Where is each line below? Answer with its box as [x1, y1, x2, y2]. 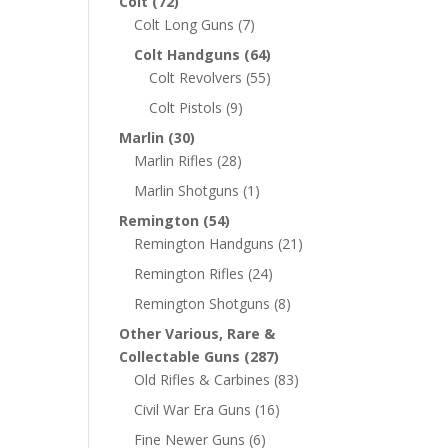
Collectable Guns [119, 347, 241, 366]
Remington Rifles [134, 264, 245, 283]
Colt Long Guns [134, 15, 235, 34]
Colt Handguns [134, 45, 241, 64]
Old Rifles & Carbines [134, 370, 271, 389]
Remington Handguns [134, 234, 275, 253]
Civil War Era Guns [134, 400, 252, 419]
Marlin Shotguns [134, 181, 240, 200]
